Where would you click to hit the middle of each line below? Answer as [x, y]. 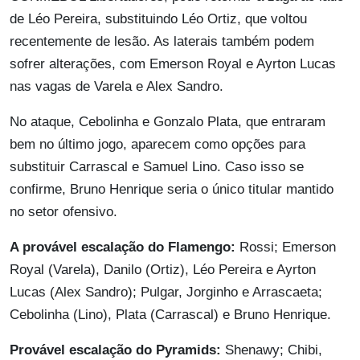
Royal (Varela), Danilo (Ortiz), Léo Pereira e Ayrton [163, 269]
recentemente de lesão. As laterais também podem [162, 41]
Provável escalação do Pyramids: [117, 350]
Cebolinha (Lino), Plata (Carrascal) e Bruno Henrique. [170, 314]
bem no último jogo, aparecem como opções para [157, 144]
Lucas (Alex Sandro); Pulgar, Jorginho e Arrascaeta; [166, 292]
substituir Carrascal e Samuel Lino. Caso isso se [157, 166]
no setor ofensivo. [63, 211]
